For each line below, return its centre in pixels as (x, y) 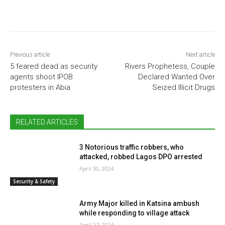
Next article (200, 54)
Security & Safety (34, 181)
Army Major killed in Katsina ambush (140, 203)
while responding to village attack (135, 213)
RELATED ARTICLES (47, 122)
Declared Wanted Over (176, 77)
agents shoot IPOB (41, 77)
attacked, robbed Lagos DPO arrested (141, 156)
